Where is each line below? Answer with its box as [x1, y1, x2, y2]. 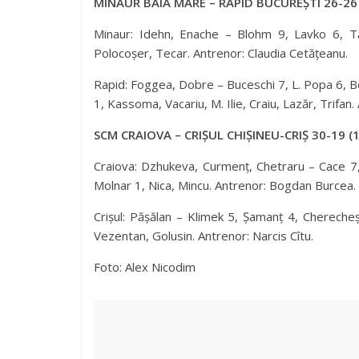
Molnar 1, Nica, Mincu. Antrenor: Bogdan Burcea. [94, 177, 356, 193]
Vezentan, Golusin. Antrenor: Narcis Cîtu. [94, 228, 313, 244]
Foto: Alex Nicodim [94, 259, 196, 275]
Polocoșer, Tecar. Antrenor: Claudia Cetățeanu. [94, 45, 348, 61]
